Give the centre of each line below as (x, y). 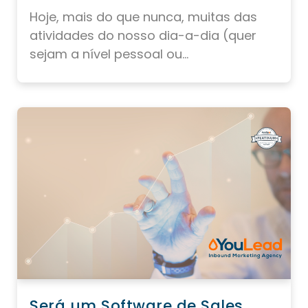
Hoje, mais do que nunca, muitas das (143, 17)
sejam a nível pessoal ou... (109, 54)
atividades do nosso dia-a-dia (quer (143, 36)
